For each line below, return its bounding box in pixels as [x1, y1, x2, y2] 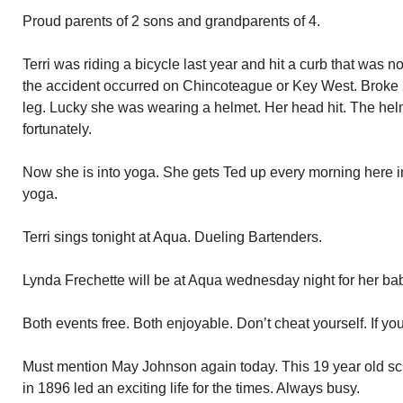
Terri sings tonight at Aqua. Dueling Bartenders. [22, 229, 322, 245]
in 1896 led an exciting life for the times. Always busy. [22, 381, 360, 396]
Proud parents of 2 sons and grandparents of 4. [22, 13, 320, 29]
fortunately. [22, 121, 92, 137]
